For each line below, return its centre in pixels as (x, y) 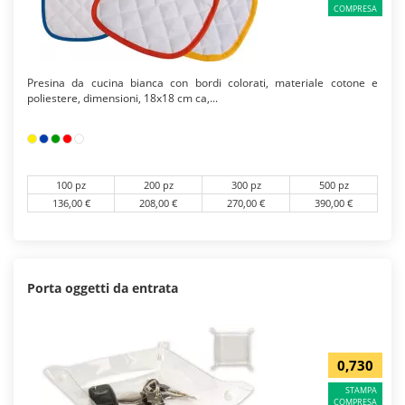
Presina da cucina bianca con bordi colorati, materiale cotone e (202, 83)
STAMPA (361, 391)
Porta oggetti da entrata (103, 288)
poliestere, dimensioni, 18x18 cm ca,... (122, 98)
